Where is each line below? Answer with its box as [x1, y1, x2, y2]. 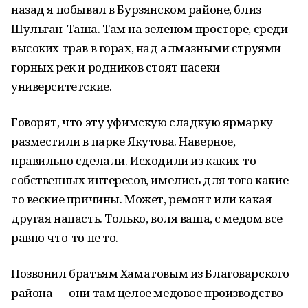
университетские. [11, 78, 112, 94]
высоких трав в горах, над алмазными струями [11, 40, 281, 56]
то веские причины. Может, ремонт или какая [11, 191, 272, 207]
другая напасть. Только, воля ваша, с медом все [11, 210, 283, 226]
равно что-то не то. [11, 230, 119, 245]
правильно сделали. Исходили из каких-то [11, 153, 256, 168]
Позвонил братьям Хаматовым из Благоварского [11, 265, 289, 281]
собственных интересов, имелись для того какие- [11, 172, 292, 188]
